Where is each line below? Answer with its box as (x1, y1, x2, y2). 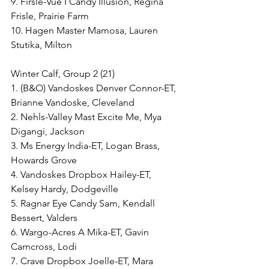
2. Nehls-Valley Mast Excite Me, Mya (11, 111, 164, 122)
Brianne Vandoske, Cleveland (11, 97, 134, 108)
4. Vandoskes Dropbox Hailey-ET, (11, 169, 154, 180)
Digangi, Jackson (11, 125, 85, 137)
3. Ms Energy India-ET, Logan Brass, (11, 140, 162, 151)
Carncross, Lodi (11, 241, 77, 252)
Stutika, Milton (11, 39, 72, 50)
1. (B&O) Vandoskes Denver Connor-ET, (11, 82, 178, 94)
